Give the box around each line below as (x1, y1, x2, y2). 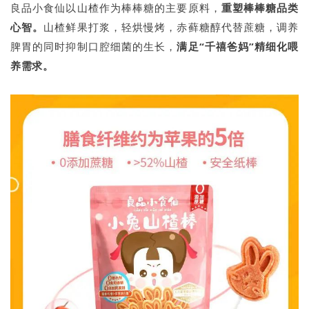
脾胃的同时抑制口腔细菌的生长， (10, 39, 177, 53)
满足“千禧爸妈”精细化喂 (177, 39, 299, 53)
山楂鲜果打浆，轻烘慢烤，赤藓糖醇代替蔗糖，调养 (43, 19, 299, 34)
